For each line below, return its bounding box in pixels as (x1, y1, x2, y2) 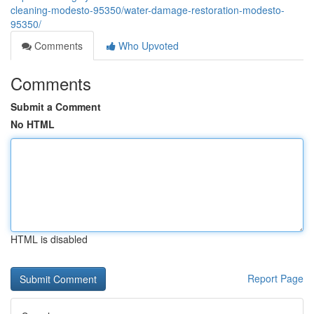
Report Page (247, 271, 303, 285)
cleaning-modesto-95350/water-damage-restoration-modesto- (11, 3, 285, 17)
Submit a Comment (11, 100, 101, 114)
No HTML (11, 117, 55, 131)
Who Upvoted (116, 39, 179, 53)
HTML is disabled (11, 232, 88, 246)
